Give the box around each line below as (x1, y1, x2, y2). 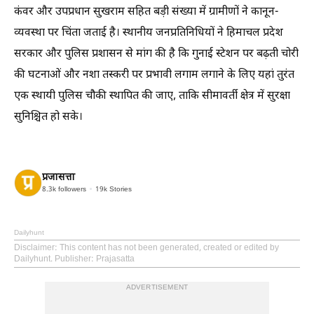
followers (56, 184, 86, 194)
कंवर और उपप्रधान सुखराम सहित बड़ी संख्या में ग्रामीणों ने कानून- (14, 5, 278, 20)
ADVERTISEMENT (125, 283, 189, 292)
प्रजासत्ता (42, 170, 75, 184)
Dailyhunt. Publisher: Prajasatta (14, 254, 135, 265)
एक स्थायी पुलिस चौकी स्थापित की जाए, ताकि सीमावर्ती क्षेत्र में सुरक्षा (14, 89, 290, 104)
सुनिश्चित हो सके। (14, 110, 83, 125)
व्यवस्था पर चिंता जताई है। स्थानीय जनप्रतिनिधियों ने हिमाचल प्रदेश (14, 26, 283, 41)
